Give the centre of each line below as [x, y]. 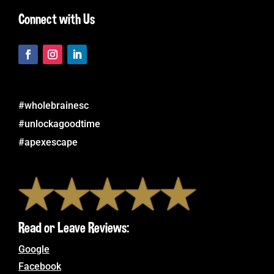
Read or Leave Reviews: [74, 227]
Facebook [40, 266]
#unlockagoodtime [59, 124]
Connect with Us [57, 18]
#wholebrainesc [54, 105]
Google [34, 249]
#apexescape [48, 142]
